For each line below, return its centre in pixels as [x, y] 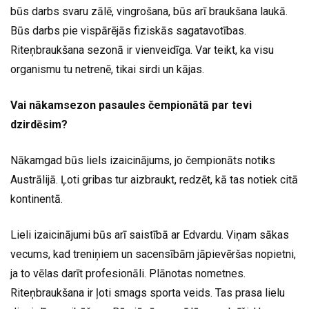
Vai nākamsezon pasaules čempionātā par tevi [131, 106]
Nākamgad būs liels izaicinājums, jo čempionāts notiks [143, 161]
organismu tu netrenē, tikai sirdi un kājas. [107, 70]
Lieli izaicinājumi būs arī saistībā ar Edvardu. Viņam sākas [150, 235]
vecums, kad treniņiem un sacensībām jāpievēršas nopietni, [153, 255]
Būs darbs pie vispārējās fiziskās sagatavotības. [128, 31]
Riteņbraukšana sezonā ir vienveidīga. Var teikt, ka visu [142, 50]
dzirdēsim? [39, 125]
